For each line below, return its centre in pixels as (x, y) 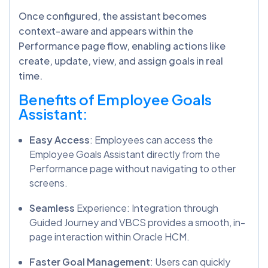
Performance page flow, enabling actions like (122, 45)
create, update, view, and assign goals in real (121, 60)
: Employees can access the (151, 139)
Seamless (52, 208)
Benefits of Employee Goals (115, 99)
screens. (49, 182)
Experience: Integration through (147, 208)
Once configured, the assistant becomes (112, 16)
